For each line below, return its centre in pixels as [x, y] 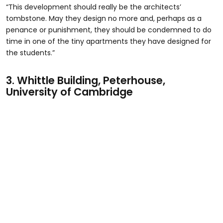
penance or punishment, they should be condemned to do [109, 30]
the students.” [30, 53]
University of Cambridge [69, 92]
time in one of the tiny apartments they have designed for [109, 42]
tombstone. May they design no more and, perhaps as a [104, 19]
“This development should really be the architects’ [94, 7]
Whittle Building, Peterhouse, [90, 81]
